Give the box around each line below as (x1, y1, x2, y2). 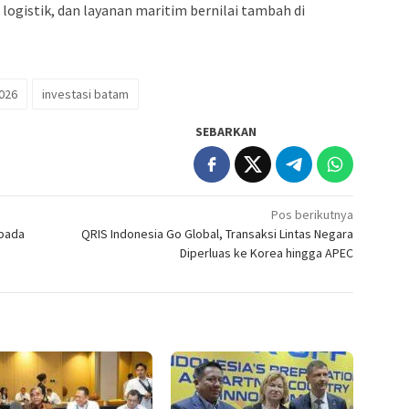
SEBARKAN (195, 123, 257, 141)
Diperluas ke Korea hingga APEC (180, 245, 354, 262)
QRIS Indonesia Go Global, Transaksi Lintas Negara (81, 225, 354, 243)
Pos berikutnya (271, 206, 354, 224)
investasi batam (42, 86, 129, 103)
